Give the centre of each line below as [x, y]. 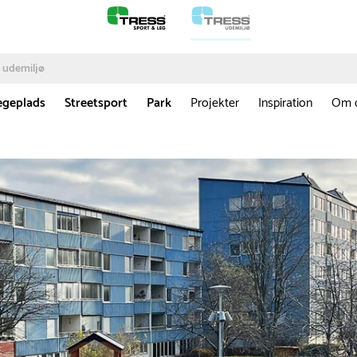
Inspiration [285, 104]
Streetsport [96, 104]
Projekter [215, 104]
